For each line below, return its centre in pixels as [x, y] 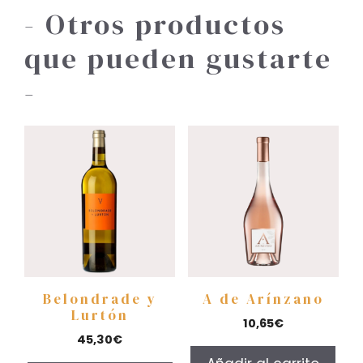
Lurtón [100, 315]
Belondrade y [100, 299]
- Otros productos [155, 25]
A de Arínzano [263, 299]
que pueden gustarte [178, 59]
